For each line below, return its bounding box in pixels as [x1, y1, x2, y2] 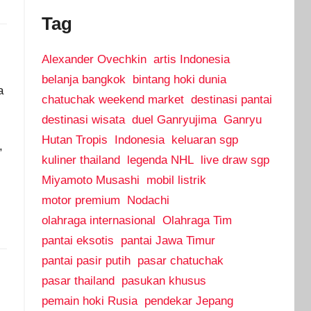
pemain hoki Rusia [41, 294, 137, 308]
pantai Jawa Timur [120, 234, 215, 248]
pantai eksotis [41, 234, 114, 248]
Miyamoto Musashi [41, 174, 140, 187]
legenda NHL [126, 153, 194, 167]
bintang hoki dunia [132, 73, 226, 87]
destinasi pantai [190, 93, 272, 107]
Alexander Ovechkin [41, 53, 146, 67]
